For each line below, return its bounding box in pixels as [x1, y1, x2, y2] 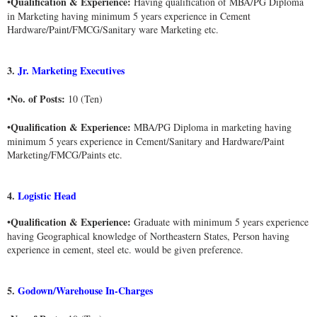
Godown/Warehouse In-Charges [15, 283, 154, 299]
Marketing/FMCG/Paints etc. [7, 148, 123, 162]
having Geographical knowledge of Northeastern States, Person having [7, 229, 290, 243]
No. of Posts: [11, 91, 66, 107]
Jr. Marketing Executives [15, 63, 125, 79]
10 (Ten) [65, 92, 103, 106]
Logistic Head [15, 188, 77, 204]
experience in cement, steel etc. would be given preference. [7, 243, 244, 257]
